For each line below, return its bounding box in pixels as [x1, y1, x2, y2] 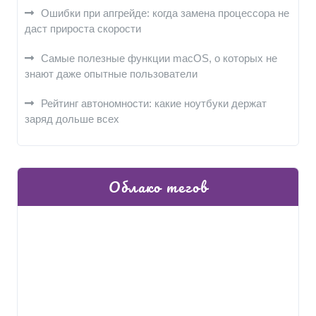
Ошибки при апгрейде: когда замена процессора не [41, 7, 289, 19]
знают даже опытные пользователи [25, 68, 197, 80]
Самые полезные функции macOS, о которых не [41, 52, 277, 64]
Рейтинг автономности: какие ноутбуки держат [41, 97, 267, 109]
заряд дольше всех [25, 113, 119, 125]
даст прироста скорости [25, 23, 141, 35]
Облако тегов [108, 174, 208, 199]
